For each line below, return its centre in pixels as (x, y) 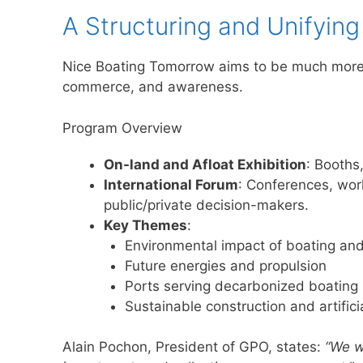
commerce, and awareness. (153, 87)
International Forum (171, 184)
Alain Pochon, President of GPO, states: (194, 347)
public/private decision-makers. (206, 205)
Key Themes (145, 225)
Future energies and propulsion (225, 265)
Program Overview (122, 128)
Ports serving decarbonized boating (241, 286)
